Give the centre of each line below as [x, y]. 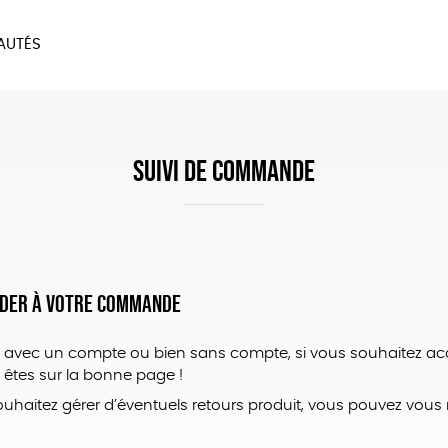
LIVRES [111, 139]
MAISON [224, 106]
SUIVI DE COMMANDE [224, 171]
